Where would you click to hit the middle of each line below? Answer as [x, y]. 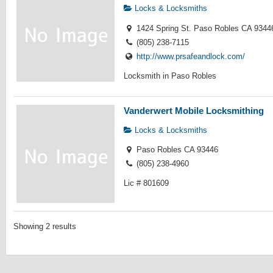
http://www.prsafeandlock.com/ [190, 56]
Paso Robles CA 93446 [176, 150]
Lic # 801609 [147, 183]
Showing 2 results [44, 227]
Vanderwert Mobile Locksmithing [194, 110]
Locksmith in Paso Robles [170, 76]
